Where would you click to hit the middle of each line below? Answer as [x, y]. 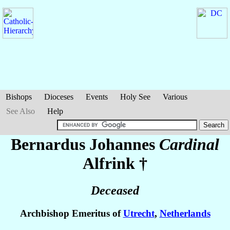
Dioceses [59, 97]
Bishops [19, 97]
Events [97, 97]
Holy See [135, 97]
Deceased [115, 191]
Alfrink [109, 163]
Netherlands [185, 214]
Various [175, 97]
